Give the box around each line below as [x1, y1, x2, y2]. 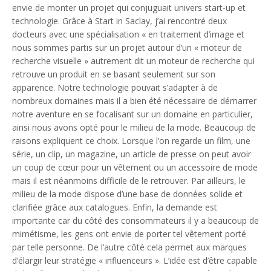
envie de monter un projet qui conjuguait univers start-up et [12, 1, 246, 13]
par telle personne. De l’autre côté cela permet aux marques [12, 241, 247, 253]
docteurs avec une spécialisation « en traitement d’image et [12, 28, 244, 40]
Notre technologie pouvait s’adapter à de [57, 81, 218, 93]
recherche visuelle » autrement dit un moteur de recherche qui [12, 54, 255, 67]
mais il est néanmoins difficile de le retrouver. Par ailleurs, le [12, 174, 246, 186]
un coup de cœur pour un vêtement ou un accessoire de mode [12, 161, 258, 173]
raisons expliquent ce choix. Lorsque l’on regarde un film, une [12, 134, 250, 146]
